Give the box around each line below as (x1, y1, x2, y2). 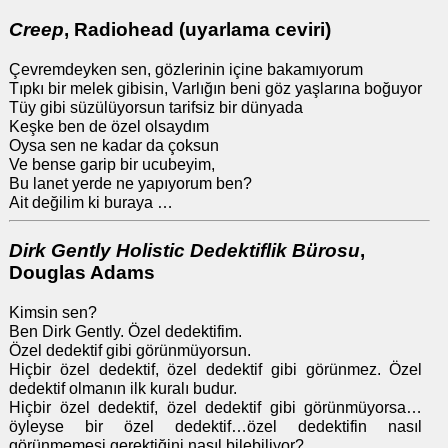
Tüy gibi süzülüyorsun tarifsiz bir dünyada (8, 98, 303, 116)
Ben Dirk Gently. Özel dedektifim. (8, 322, 242, 340)
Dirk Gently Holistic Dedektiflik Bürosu (8, 240, 360, 262)
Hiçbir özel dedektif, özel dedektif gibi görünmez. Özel (8, 360, 423, 378)
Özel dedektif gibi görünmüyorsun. (8, 341, 251, 359)
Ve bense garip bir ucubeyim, (8, 155, 215, 173)
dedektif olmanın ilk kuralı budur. (8, 379, 237, 397)
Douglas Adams (8, 262, 155, 284)
